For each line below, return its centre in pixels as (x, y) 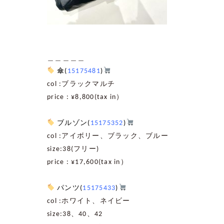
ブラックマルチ (88, 84)
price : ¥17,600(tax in (84, 162)
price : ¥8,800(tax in (82, 97)
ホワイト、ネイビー (96, 201)
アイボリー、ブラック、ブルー (115, 136)
